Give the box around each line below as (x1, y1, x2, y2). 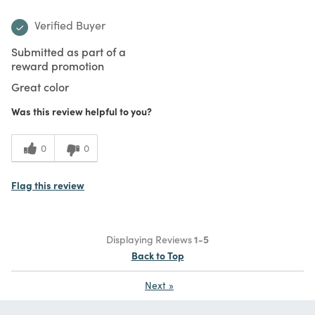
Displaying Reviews (106, 231, 194, 246)
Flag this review (11, 177, 84, 192)
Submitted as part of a (11, 43, 126, 59)
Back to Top (131, 247, 184, 262)
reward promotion (11, 57, 104, 73)
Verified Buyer (34, 17, 105, 32)
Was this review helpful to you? (11, 103, 152, 118)
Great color (11, 78, 69, 94)
